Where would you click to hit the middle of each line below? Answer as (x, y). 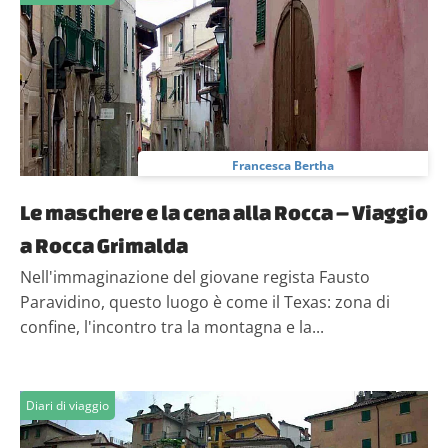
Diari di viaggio (67, 405)
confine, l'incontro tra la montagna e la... (172, 327)
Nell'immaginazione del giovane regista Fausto (195, 277)
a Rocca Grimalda (104, 245)
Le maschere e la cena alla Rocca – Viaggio (224, 212)
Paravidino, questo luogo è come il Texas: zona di (205, 302)
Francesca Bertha (283, 165)
